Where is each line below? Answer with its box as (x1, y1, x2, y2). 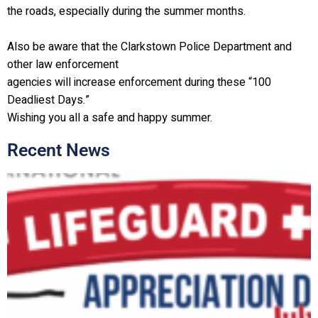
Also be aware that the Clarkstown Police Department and (7, 38, 292, 55)
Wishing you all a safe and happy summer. (7, 109, 212, 126)
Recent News (7, 140, 110, 160)
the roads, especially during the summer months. (7, 3, 246, 20)
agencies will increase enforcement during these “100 (7, 74, 271, 91)
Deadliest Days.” (7, 92, 89, 109)
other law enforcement (7, 56, 119, 73)
